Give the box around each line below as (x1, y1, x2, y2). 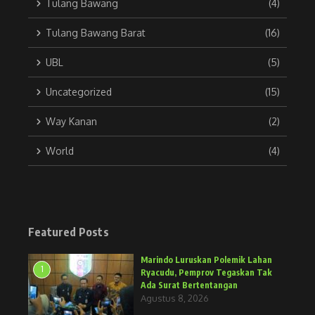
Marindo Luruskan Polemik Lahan (141, 255, 272, 266)
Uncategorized (46, 86, 112, 98)
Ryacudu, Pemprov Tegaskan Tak (141, 267, 272, 278)
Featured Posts (28, 225, 109, 240)
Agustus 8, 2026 (141, 292, 209, 304)
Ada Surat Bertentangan (141, 280, 238, 291)
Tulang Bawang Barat (46, 27, 146, 39)
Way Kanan (46, 115, 97, 128)
